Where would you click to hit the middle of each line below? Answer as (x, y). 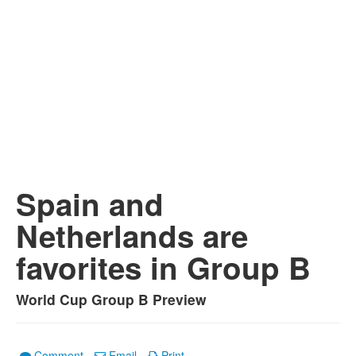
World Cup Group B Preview (111, 299)
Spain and (90, 204)
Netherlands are (132, 236)
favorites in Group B (163, 267)
